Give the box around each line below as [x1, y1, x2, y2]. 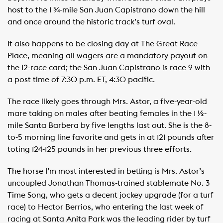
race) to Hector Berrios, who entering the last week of [7, 203, 204, 211]
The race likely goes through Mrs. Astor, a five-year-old [7, 98, 207, 106]
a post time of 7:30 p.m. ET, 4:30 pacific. [7, 76, 155, 84]
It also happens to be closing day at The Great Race [7, 40, 198, 48]
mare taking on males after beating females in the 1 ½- [7, 110, 207, 117]
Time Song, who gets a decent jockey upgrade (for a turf [7, 191, 214, 199]
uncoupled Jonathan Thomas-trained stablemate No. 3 [7, 179, 210, 187]
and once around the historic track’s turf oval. [7, 18, 175, 26]
